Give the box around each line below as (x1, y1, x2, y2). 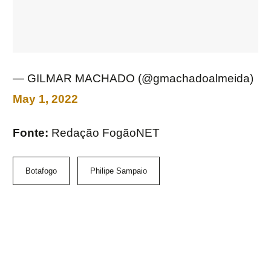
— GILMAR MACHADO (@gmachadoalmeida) (13, 72, 253, 85)
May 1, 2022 (13, 93, 78, 106)
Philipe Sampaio (90, 166, 147, 176)
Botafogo (25, 166, 57, 176)
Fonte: (13, 126, 51, 140)
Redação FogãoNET (51, 126, 160, 140)
